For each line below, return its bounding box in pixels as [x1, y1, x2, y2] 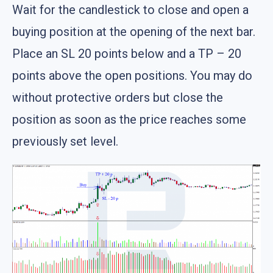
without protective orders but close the [12, 90, 223, 105]
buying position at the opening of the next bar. [12, 24, 255, 40]
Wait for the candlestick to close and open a [12, 2, 249, 18]
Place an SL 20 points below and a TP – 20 [12, 46, 241, 62]
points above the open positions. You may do [12, 68, 252, 83]
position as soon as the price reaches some [12, 112, 246, 127]
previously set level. [12, 134, 118, 149]
